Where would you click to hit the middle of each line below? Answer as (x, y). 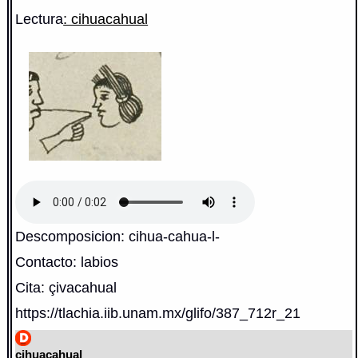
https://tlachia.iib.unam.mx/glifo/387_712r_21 (158, 312)
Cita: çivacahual (66, 287)
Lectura (40, 18)
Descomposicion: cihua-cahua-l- (118, 236)
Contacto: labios (67, 261)
